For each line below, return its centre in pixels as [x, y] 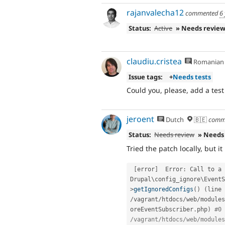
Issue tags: [145, 77]
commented [202, 13]
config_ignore [178, 180]
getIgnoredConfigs [163, 190]
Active [163, 28]
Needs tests [192, 77]
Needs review [175, 135]
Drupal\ [142, 180]
